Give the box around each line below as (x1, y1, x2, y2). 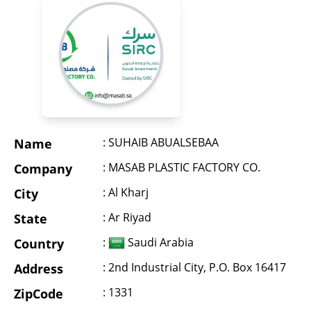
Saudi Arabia (125, 235, 194, 251)
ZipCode (14, 285, 63, 303)
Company (14, 160, 72, 178)
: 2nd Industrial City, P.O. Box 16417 (103, 260, 286, 276)
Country (14, 235, 64, 253)
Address (14, 260, 63, 278)
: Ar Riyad (103, 210, 151, 226)
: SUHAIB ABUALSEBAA (103, 135, 219, 151)
